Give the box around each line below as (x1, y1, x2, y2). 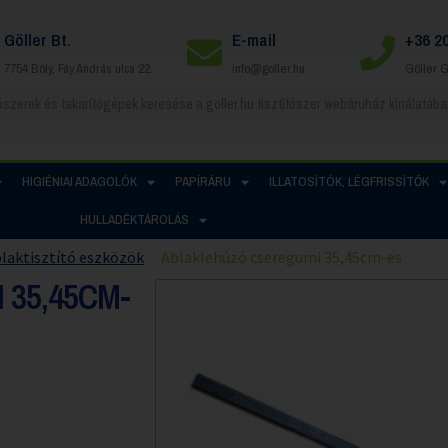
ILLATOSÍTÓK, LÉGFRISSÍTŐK (268, 173, 429, 190)
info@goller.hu (231, 59, 305, 77)
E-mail (231, 27, 276, 51)
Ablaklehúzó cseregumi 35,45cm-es (161, 246, 403, 267)
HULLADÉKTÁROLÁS (79, 211, 189, 228)
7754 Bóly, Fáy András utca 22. (3, 59, 153, 77)
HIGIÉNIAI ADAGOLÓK (21, 173, 137, 190)
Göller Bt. (3, 27, 71, 51)
